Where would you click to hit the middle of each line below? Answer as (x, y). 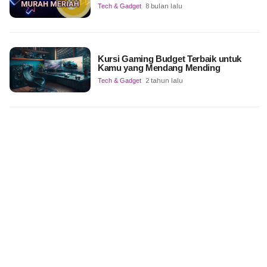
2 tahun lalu (164, 80)
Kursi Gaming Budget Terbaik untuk (170, 58)
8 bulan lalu (164, 6)
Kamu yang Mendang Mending (159, 67)
